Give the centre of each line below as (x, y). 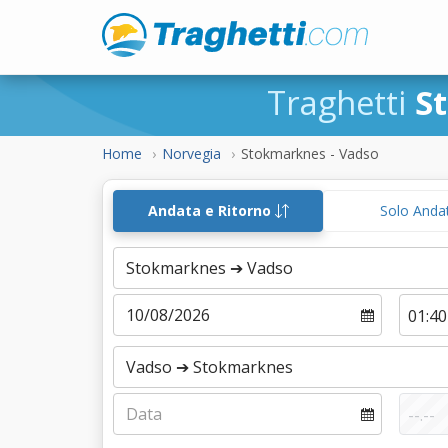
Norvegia (191, 153)
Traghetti (341, 102)
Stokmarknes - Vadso (310, 153)
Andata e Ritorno (211, 210)
